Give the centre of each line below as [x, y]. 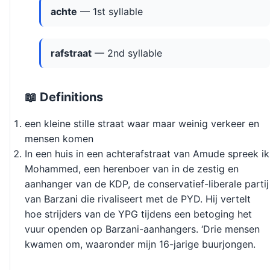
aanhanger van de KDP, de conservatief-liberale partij [147, 184]
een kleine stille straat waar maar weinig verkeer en [142, 124]
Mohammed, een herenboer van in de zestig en [132, 169]
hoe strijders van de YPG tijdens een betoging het [138, 214]
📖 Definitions [64, 97]
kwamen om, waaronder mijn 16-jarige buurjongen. [140, 244]
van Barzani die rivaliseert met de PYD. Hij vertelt [138, 199]
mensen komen [59, 139]
